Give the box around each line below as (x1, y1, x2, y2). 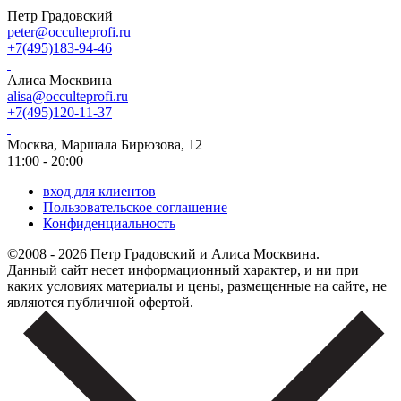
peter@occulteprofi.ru (7, 23, 131, 39)
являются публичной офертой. (7, 294, 193, 310)
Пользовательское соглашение (43, 199, 227, 215)
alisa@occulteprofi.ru (7, 88, 128, 104)
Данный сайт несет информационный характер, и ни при (7, 261, 359, 277)
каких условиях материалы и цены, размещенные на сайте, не (7, 277, 387, 294)
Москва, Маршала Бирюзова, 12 (7, 136, 202, 152)
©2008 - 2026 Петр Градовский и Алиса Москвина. (7, 245, 320, 261)
